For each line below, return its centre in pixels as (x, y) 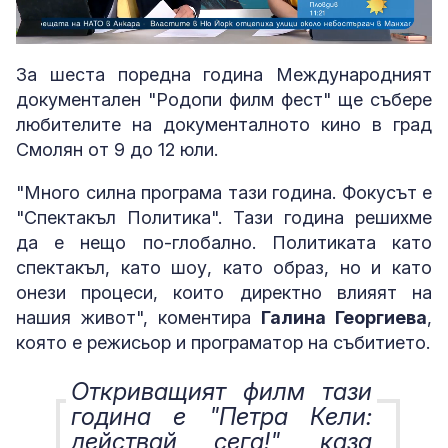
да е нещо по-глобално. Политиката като (224, 242)
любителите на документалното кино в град (224, 124)
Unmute (84, 31)
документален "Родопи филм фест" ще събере (224, 99)
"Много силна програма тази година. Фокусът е (224, 192)
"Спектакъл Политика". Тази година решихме (224, 217)
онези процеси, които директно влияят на (224, 292)
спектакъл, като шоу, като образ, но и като (224, 267)
